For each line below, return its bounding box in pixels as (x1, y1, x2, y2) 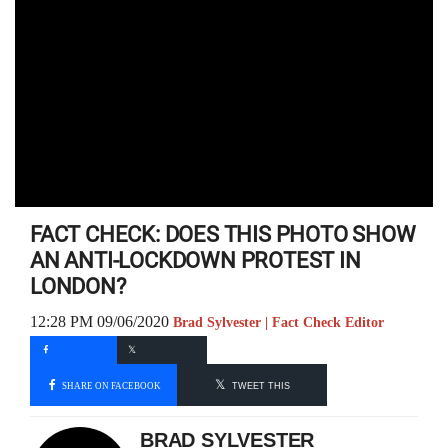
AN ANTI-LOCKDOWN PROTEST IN (30, 248, 361, 273)
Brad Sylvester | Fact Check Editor (173, 315, 384, 330)
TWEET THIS (231, 380, 290, 391)
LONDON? (30, 274, 126, 299)
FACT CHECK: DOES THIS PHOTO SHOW (30, 222, 416, 247)
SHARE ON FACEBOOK (60, 380, 161, 390)
